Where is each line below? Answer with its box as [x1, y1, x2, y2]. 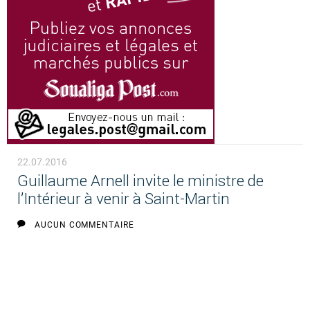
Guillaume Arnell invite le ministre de [17, 172, 264, 191]
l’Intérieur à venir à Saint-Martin [17, 190, 230, 209]
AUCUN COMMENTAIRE [34, 220, 135, 230]
